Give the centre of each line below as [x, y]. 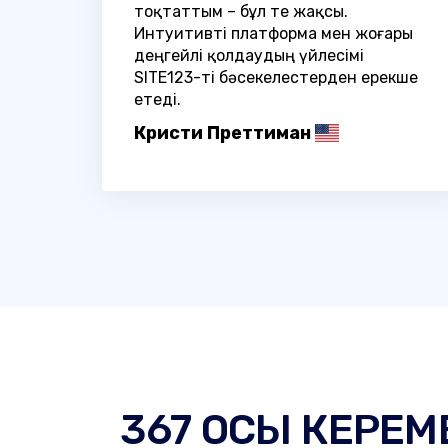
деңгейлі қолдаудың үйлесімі [249, 55]
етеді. [157, 99]
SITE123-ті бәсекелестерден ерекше [276, 77]
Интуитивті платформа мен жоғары [273, 33]
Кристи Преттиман [222, 132]
